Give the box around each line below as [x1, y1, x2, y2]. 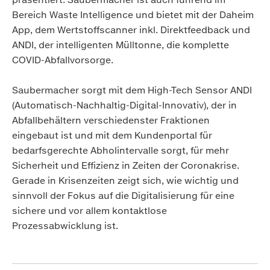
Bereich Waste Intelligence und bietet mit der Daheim [12, 9, 254, 21]
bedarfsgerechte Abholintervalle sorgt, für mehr [12, 145, 229, 157]
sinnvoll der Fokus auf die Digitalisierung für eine [12, 190, 234, 202]
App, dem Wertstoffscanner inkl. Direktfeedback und [12, 24, 250, 36]
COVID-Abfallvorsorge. [12, 54, 113, 66]
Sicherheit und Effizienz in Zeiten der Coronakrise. [12, 160, 239, 172]
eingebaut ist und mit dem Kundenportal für [12, 130, 212, 142]
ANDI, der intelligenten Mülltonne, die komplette [12, 39, 229, 51]
